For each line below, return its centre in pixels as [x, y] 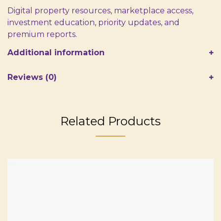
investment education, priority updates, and [93, 22]
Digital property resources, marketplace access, [100, 10]
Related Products [110, 121]
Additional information [56, 52]
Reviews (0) [32, 77]
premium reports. [42, 34]
